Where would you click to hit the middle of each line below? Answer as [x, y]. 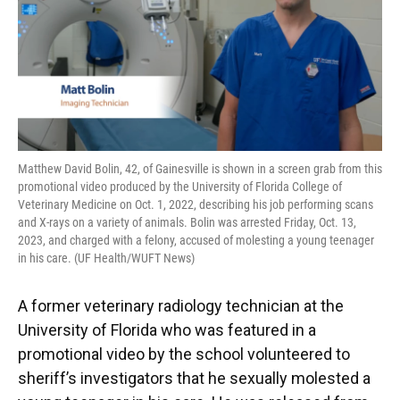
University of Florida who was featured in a [167, 329]
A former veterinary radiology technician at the [181, 305]
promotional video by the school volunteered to [184, 354]
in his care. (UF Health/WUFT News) [106, 258]
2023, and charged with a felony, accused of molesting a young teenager [196, 240]
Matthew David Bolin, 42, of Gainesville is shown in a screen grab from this [200, 168]
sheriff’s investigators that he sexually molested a [194, 378]
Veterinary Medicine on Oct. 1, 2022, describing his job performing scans [196, 204]
